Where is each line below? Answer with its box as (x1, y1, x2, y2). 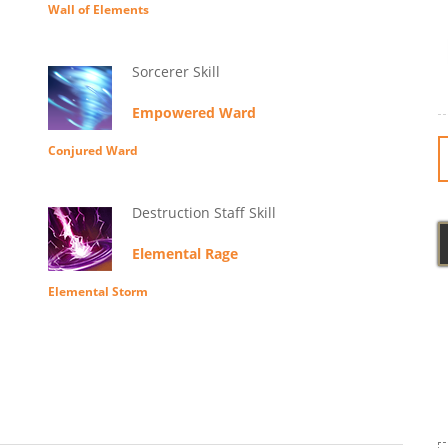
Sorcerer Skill (131, 62, 220, 82)
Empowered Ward (131, 103, 256, 123)
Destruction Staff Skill (131, 203, 276, 223)
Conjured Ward (47, 142, 138, 160)
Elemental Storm (47, 283, 148, 301)
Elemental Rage (131, 244, 238, 264)
